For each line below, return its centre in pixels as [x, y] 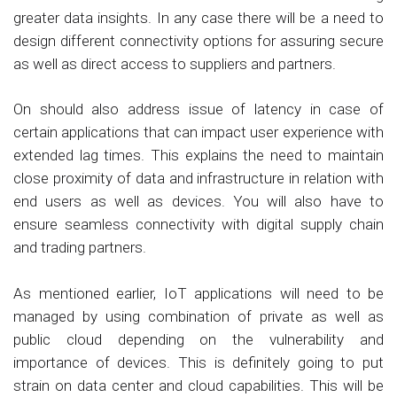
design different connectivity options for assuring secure [198, 40]
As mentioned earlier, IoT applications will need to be [198, 293]
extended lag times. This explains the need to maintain [198, 156]
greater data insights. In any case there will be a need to [198, 17]
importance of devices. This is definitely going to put [198, 362]
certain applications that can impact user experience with [198, 132]
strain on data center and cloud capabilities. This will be [198, 385]
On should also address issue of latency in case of [198, 109]
